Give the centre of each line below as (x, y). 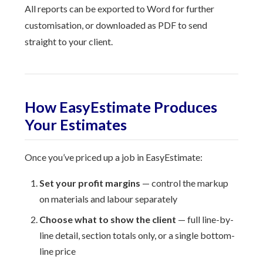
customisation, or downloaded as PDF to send (116, 25)
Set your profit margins (90, 183)
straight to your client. (69, 41)
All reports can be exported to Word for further (120, 9)
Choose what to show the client (108, 219)
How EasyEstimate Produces (121, 107)
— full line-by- (205, 219)
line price (58, 251)
